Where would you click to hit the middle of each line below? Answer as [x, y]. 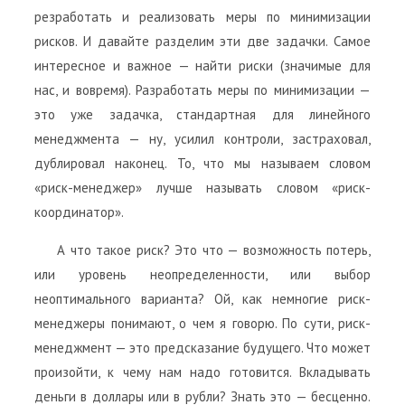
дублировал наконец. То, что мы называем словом [202, 163]
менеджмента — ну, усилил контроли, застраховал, [202, 138]
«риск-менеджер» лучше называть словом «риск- [202, 187]
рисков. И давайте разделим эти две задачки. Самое [202, 41]
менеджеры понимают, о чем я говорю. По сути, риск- [202, 323]
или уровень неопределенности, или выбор [202, 274]
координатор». [79, 212]
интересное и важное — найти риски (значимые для [202, 65]
